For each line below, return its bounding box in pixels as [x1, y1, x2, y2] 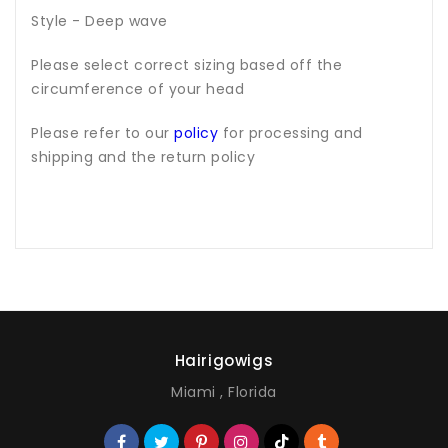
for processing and [218, 122, 363, 143]
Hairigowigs [174, 350, 274, 371]
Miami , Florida [171, 382, 277, 402]
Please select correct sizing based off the [31, 54, 342, 75]
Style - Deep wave [31, 10, 172, 31]
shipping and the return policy [31, 146, 255, 167]
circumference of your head [31, 78, 244, 99]
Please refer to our [31, 122, 174, 143]
